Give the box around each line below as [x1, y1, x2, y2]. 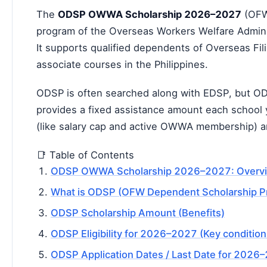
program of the [36, 25, 109, 37]
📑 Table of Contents [36, 149, 134, 161]
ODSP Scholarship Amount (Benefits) [51, 207, 225, 219]
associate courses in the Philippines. [36, 58, 208, 70]
